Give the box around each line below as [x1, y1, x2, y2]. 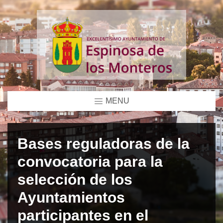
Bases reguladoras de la [17, 135, 190, 152]
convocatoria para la [17, 153, 163, 170]
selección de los [17, 171, 132, 188]
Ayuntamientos [17, 189, 125, 206]
